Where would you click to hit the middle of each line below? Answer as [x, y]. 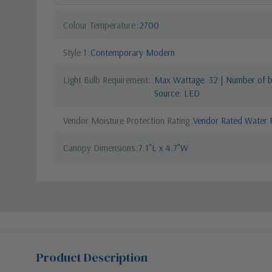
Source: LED [177, 93]
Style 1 [75, 52]
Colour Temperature [99, 25]
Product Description [92, 257]
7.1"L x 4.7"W [163, 148]
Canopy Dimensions [99, 148]
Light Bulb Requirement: [107, 80]
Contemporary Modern [133, 52]
